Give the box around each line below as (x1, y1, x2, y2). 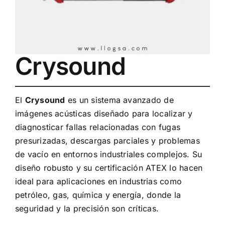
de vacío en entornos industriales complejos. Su (15, 149, 202, 160)
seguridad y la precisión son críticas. (15, 203, 159, 214)
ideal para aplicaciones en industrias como (15, 176, 182, 187)
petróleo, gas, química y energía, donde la (15, 190, 181, 200)
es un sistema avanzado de (65, 95, 174, 105)
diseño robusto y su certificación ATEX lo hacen (15, 163, 203, 173)
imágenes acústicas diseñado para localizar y (15, 108, 193, 119)
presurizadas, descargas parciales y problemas (15, 136, 200, 146)
